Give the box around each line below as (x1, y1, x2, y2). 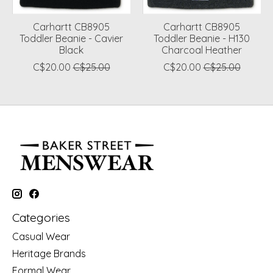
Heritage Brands (12, 247, 86, 260)
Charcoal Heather (161, 43, 242, 56)
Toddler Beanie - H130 (154, 32, 250, 44)
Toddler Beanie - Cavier (19, 32, 123, 44)
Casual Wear (12, 230, 70, 243)
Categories (12, 210, 70, 225)
